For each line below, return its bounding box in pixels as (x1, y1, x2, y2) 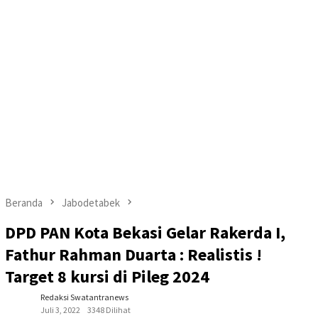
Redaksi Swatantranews (40, 291, 128, 302)
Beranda (5, 195, 43, 209)
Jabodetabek (62, 195, 120, 209)
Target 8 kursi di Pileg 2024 (5, 265, 209, 287)
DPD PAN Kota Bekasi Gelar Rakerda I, (5, 221, 285, 243)
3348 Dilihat (87, 304, 131, 315)
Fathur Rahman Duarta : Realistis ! (5, 243, 262, 265)
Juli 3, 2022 (40, 304, 80, 315)
